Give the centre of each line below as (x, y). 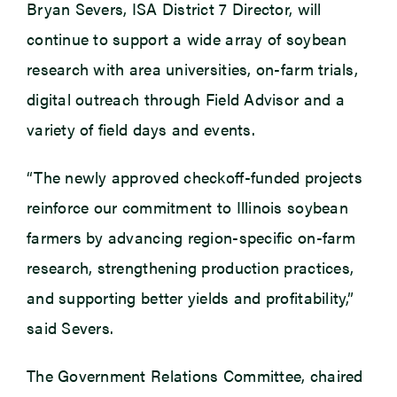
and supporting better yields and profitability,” (190, 298)
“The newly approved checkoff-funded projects (194, 177)
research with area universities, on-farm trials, (192, 69)
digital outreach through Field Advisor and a (185, 99)
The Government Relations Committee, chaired (195, 376)
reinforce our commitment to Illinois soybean (187, 207)
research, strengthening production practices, (190, 268)
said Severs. (70, 328)
